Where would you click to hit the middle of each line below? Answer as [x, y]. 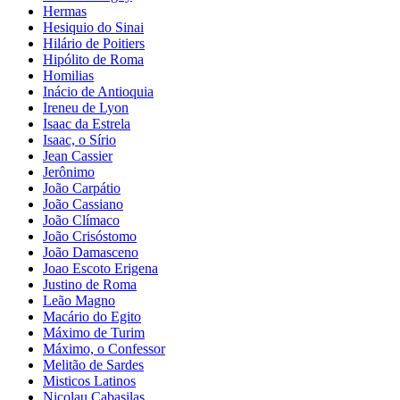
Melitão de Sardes [93, 364]
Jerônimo [69, 171]
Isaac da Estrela [87, 123]
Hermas [65, 11]
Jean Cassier [78, 155]
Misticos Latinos [89, 380]
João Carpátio [82, 187]
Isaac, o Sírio [79, 139]
